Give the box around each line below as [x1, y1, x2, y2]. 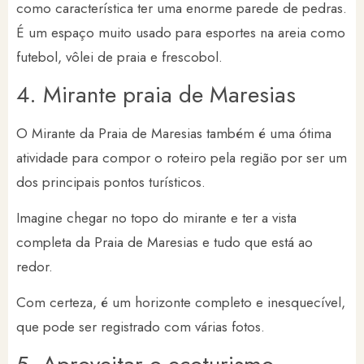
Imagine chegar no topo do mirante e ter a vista [16, 207, 297, 227]
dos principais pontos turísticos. [16, 171, 210, 192]
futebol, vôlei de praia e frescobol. [16, 47, 227, 67]
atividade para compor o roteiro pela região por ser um [16, 147, 347, 167]
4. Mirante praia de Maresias [16, 77, 296, 111]
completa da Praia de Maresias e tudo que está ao [16, 232, 313, 252]
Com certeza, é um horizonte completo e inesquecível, [16, 292, 345, 313]
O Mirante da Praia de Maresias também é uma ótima [16, 123, 331, 143]
